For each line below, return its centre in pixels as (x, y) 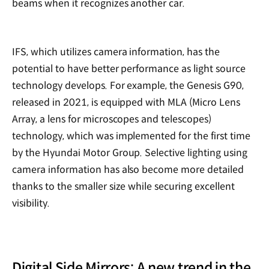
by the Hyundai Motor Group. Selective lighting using (130, 153)
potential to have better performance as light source (129, 69)
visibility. (31, 204)
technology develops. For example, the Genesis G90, (128, 86)
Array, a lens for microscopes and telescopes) (112, 119)
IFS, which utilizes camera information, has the (116, 52)
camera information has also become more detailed (128, 170)
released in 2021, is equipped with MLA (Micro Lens (126, 103)
